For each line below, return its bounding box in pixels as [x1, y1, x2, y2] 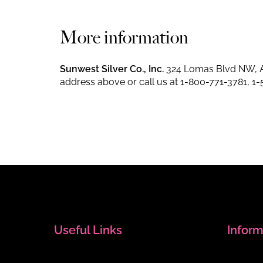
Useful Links [54, 223, 122, 237]
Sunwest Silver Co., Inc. [60, 63, 164, 75]
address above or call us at [60, 76, 180, 87]
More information [60, 26, 188, 48]
